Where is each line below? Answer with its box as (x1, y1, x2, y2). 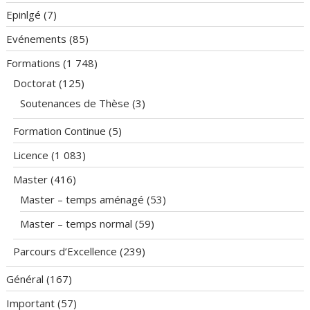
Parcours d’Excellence (13, 244, 118, 258)
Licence (13, 148, 49, 162)
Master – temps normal (20, 217, 133, 230)
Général (6, 272, 44, 286)
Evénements (6, 32, 67, 46)
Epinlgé (6, 8, 42, 21)
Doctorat (13, 76, 57, 90)
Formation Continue (13, 124, 107, 138)
